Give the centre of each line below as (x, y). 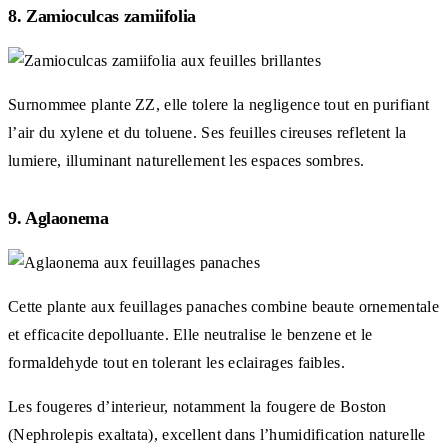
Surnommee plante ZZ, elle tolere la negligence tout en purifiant (219, 104)
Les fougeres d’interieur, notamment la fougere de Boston (197, 406)
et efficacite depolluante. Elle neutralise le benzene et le (190, 334)
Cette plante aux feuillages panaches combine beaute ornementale (223, 306)
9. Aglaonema (58, 217)
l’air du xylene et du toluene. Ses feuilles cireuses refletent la (207, 132)
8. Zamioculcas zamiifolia (102, 15)
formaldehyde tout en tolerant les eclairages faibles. (176, 362)
